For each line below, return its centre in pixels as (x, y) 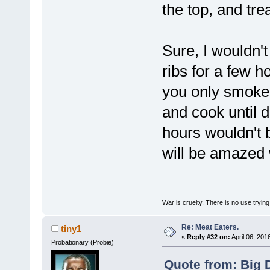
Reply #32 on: (208, 237)
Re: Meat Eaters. (210, 228)
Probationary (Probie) (82, 243)
